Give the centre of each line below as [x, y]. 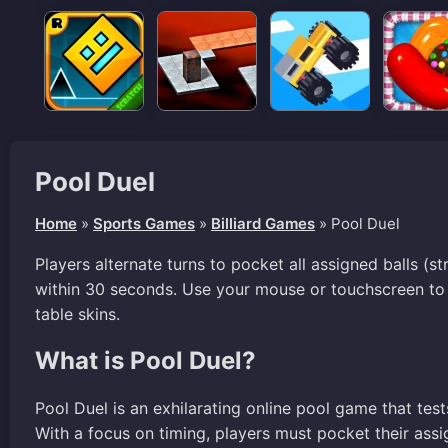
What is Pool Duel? [145, 360]
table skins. [77, 313]
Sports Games [144, 223]
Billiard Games [263, 223]
